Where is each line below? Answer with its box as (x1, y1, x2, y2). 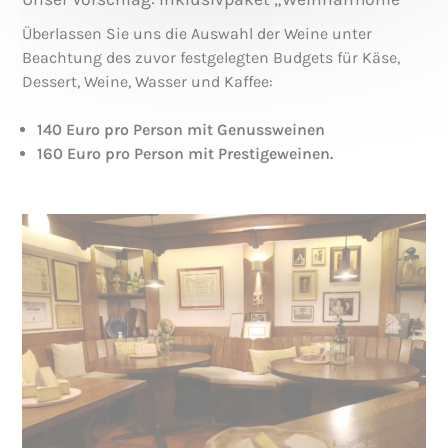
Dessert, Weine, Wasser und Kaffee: (22, 71, 274, 91)
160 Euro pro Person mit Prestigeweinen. (37, 143, 334, 163)
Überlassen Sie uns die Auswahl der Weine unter (22, 23, 373, 43)
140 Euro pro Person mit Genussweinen (37, 119, 326, 139)
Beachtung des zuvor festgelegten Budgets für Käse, (22, 47, 401, 67)
